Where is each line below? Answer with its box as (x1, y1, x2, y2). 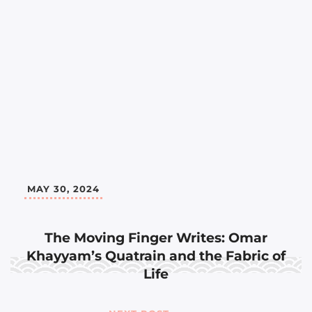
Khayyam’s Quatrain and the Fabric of (26, 248, 286, 265)
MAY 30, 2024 (27, 183, 100, 195)
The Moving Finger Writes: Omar (45, 230, 267, 247)
